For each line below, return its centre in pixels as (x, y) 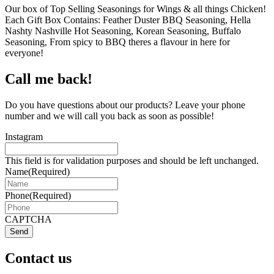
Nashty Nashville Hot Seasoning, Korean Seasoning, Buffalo (123, 31)
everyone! (24, 53)
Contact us (38, 258)
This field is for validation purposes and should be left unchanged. (132, 160)
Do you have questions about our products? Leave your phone (125, 105)
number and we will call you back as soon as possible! (109, 116)
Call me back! (49, 79)
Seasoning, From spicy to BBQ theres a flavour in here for (117, 42)
